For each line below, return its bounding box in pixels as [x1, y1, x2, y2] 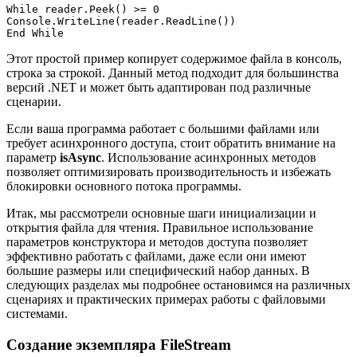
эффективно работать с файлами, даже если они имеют [6, 249, 306, 264]
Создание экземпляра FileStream [6, 336, 231, 354]
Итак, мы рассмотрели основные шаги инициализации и [6, 206, 316, 221]
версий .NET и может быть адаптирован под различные [6, 80, 311, 95]
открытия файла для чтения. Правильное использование [6, 221, 313, 235]
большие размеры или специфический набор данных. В [6, 264, 310, 278]
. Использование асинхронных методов [101, 151, 316, 165]
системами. [6, 307, 68, 321]
